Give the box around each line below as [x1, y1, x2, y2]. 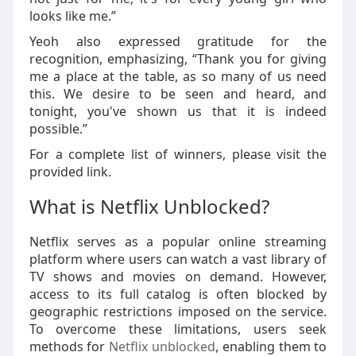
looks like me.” [29, 7, 116, 25]
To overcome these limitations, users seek [29, 320, 327, 338]
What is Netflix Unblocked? [29, 193, 269, 219]
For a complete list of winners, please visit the [29, 145, 327, 163]
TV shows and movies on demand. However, [29, 268, 327, 285]
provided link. [29, 163, 111, 180]
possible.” [29, 120, 87, 137]
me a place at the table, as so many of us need [29, 68, 327, 85]
